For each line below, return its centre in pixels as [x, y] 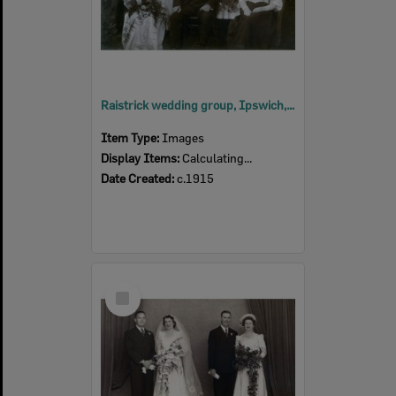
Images [183, 137]
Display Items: [141, 157]
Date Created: [139, 178]
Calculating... [217, 157]
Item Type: [131, 137]
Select [128, 288]
